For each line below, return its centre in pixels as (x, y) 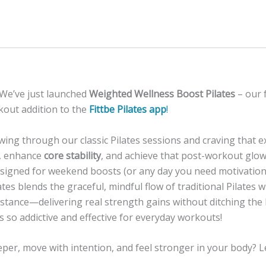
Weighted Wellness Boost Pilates (162, 94)
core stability (72, 155)
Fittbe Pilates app (128, 109)
